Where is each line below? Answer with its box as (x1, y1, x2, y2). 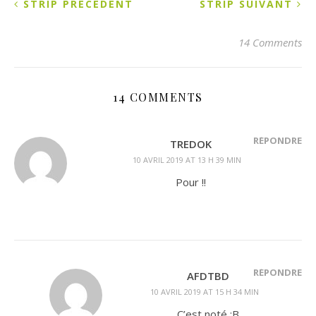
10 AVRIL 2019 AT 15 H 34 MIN (150, 286, 259, 297)
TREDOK (169, 137, 212, 151)
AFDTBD (187, 269, 229, 283)
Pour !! (175, 175, 206, 189)
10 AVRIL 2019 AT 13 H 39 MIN (133, 154, 241, 165)
